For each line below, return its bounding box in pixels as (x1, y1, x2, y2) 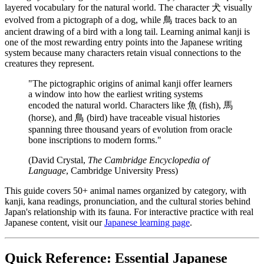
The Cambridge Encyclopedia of (88, 154, 209, 165)
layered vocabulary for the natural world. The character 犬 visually (5, 2, 252, 12)
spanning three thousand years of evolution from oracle (28, 124, 232, 134)
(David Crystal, (28, 154, 88, 165)
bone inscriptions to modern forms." (28, 134, 161, 145)
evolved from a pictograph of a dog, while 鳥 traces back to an (5, 14, 237, 25)
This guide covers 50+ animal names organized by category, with (5, 185, 246, 196)
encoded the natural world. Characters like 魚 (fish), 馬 (28, 100, 233, 110)
